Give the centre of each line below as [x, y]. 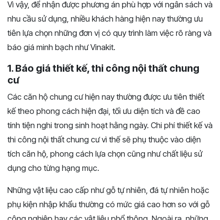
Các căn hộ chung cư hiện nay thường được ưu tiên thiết [106, 97]
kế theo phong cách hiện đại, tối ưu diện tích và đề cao [104, 111]
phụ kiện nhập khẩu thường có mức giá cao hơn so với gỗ [109, 205]
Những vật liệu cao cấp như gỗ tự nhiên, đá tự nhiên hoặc [108, 190]
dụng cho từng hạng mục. [53, 168]
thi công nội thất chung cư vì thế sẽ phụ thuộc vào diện [104, 140]
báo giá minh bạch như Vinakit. [61, 47]
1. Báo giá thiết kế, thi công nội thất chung [103, 69]
